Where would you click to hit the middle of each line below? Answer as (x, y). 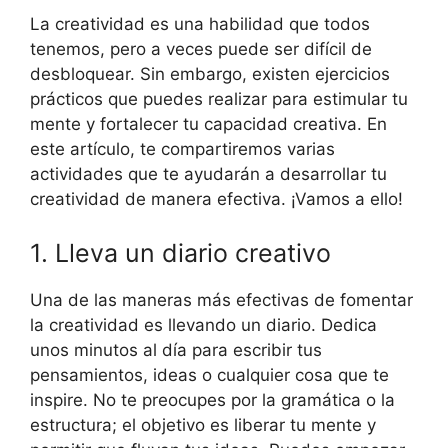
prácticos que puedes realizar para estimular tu (219, 99)
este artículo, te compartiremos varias (182, 149)
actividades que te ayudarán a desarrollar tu (208, 174)
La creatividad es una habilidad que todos (200, 24)
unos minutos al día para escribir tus (176, 349)
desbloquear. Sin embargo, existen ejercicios (210, 74)
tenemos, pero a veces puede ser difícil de (201, 49)
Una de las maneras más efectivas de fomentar (221, 299)
